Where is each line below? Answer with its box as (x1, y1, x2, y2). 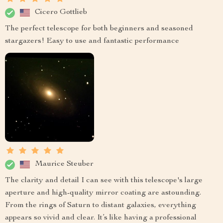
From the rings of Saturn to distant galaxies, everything (5, 201, 196, 210)
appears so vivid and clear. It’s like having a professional (5, 214, 197, 222)
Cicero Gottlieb (35, 8, 87, 17)
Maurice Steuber (35, 160, 94, 169)
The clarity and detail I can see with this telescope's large (5, 176, 203, 185)
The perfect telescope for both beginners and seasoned (5, 24, 193, 33)
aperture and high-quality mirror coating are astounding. (5, 189, 201, 197)
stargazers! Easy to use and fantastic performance (5, 37, 179, 45)
